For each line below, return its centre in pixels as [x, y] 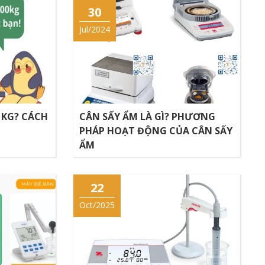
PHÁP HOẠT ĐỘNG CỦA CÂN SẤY [156, 130]
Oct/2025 [97, 205]
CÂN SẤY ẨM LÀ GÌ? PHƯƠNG [147, 116]
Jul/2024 [94, 29]
